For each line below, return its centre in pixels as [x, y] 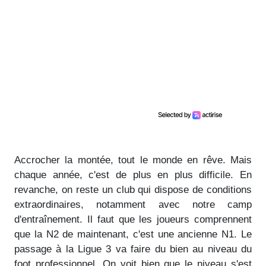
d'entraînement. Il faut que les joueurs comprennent [133, 219]
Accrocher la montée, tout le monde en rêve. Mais [133, 160]
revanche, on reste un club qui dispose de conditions [133, 189]
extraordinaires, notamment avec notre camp [133, 204]
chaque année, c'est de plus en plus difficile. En [133, 175]
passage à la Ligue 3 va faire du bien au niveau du [133, 249]
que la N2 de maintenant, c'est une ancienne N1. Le [133, 234]
